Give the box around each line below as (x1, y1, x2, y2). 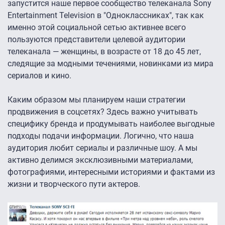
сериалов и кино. (8, 71, 71, 81)
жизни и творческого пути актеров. (8, 179, 140, 189)
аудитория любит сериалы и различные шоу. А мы (8, 143, 197, 153)
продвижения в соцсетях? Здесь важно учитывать (8, 107, 198, 117)
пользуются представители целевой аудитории (8, 35, 185, 45)
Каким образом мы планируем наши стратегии (8, 95, 185, 105)
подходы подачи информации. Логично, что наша (8, 131, 194, 141)
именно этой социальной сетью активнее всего (8, 23, 186, 33)
